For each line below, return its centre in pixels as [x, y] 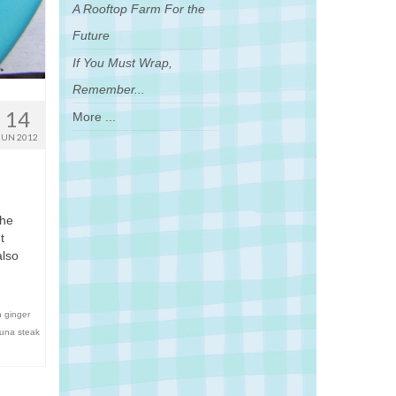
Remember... [109, 89]
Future [91, 35]
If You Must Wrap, [122, 63]
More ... [94, 117]
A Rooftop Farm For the [139, 9]
